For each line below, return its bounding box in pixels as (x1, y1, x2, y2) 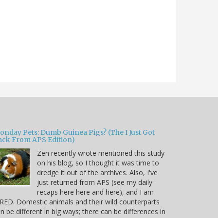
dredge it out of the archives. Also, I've (37, 167, 158, 177)
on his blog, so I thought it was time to (37, 158, 159, 167)
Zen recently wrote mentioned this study (37, 148, 164, 158)
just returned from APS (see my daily (37, 177, 152, 187)
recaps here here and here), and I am (37, 187, 154, 197)
